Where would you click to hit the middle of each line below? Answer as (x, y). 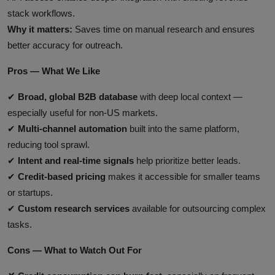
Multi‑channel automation (72, 128)
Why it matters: (40, 29)
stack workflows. (41, 13)
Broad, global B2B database (78, 96)
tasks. (20, 224)
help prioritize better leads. (187, 160)
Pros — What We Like (54, 71)
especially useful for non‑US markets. (83, 112)
